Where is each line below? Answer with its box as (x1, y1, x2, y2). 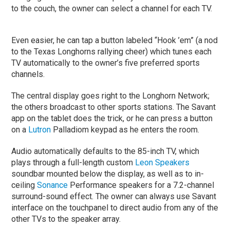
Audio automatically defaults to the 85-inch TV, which (11, 146, 200, 156)
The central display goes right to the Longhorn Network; (11, 90, 210, 101)
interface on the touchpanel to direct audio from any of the (11, 202, 219, 213)
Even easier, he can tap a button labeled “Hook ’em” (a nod (11, 35, 218, 45)
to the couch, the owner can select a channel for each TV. (11, 3, 213, 13)
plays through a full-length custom (11, 157, 136, 167)
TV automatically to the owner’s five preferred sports (11, 57, 200, 68)
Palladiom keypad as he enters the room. (53, 124, 200, 135)
